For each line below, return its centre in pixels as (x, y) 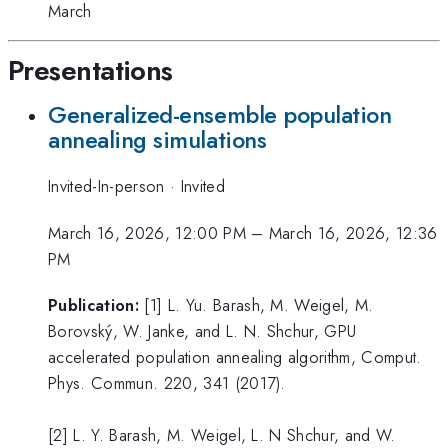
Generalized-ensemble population (220, 114)
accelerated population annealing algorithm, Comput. (235, 356)
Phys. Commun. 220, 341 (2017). (167, 382)
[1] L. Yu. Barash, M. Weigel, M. (259, 304)
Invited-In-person (109, 186)
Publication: (93, 304)
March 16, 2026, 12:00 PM (147, 232)
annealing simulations (157, 139)
